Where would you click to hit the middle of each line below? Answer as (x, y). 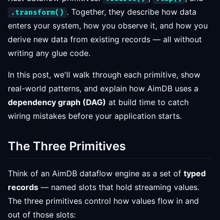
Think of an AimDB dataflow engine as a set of (96, 173)
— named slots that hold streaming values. (119, 187)
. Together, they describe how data (132, 12)
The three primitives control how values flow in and (103, 201)
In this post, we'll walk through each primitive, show (104, 75)
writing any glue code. (49, 53)
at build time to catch (147, 102)
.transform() (37, 13)
